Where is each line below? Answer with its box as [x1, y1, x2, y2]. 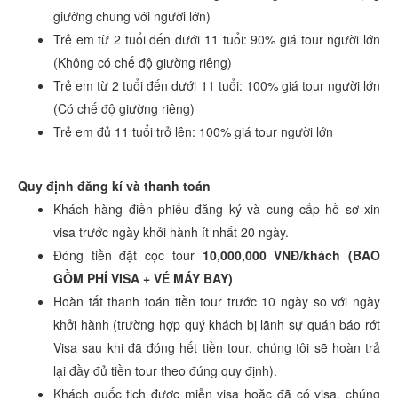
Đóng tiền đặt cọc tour [53, 245, 203, 264]
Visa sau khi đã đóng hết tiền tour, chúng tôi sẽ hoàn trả [53, 338, 380, 356]
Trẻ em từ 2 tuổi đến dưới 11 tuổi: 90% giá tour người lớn [53, 29, 380, 48]
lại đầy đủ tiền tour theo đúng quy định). [53, 361, 277, 379]
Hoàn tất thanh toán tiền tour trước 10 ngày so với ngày [53, 291, 380, 310]
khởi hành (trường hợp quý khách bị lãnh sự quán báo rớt [53, 314, 380, 333]
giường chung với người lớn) [53, 6, 211, 25]
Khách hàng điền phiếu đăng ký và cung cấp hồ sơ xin [53, 199, 380, 218]
